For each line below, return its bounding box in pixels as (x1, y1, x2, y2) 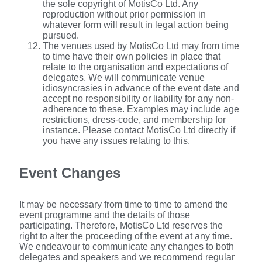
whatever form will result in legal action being (43, 19, 229, 30)
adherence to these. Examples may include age (43, 104, 239, 114)
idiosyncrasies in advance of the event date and (43, 82, 239, 93)
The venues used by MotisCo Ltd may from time (43, 40, 239, 51)
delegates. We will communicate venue (43, 72, 205, 82)
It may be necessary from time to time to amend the (19, 199, 228, 210)
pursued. (43, 30, 79, 40)
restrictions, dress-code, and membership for (43, 114, 226, 125)
